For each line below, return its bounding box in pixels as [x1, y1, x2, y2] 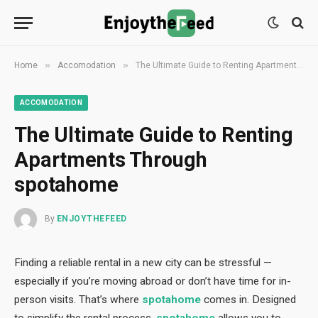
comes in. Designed [201, 293, 296, 306]
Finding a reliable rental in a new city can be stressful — [14, 256, 272, 269]
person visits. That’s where [14, 293, 142, 306]
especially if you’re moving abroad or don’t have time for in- [14, 275, 291, 287]
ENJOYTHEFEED [57, 214, 127, 224]
